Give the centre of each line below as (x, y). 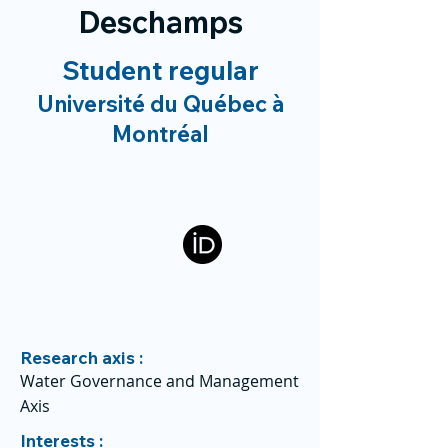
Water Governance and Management (159, 381)
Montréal (160, 134)
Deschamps (160, 22)
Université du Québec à (160, 104)
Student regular (160, 70)
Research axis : (81, 357)
